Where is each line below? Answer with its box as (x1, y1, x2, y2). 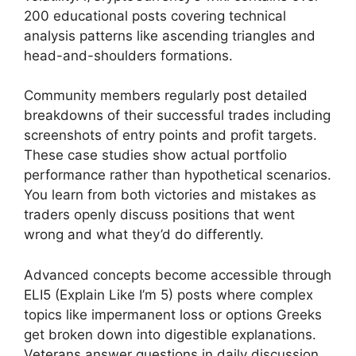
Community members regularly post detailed (24, 87, 308, 104)
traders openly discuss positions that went (24, 207, 295, 223)
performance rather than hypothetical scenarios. (24, 167, 331, 184)
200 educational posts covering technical (24, 7, 286, 24)
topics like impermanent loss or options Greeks (24, 306, 322, 323)
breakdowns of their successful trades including (24, 107, 331, 124)
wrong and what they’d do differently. (24, 226, 264, 243)
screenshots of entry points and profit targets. (24, 127, 317, 144)
